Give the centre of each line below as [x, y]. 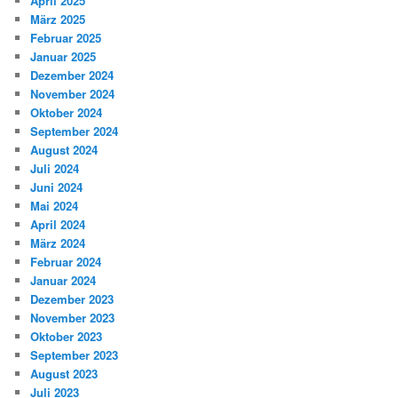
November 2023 [73, 318]
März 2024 [58, 243]
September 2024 [75, 131]
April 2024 [58, 225]
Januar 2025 [64, 57]
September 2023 [75, 355]
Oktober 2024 [67, 113]
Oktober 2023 [67, 337]
